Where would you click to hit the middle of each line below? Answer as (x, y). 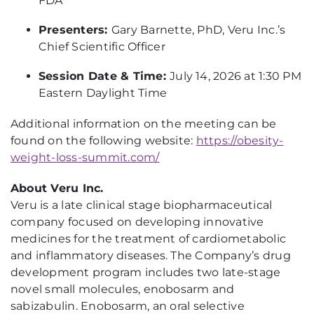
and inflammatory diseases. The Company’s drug (151, 255)
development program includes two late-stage (146, 272)
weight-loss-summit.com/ (85, 157)
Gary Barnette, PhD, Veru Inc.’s (198, 30)
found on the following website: (103, 141)
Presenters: (75, 30)
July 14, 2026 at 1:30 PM (235, 76)
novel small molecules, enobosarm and (123, 289)
